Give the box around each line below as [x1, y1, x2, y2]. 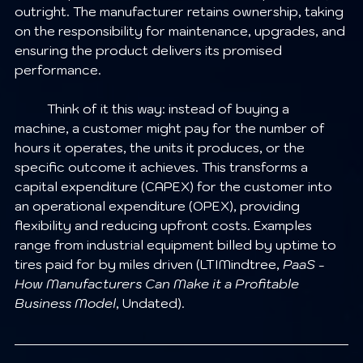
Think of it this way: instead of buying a [15, 100, 47, 117]
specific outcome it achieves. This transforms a [15, 158, 311, 175]
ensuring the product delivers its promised [15, 41, 285, 58]
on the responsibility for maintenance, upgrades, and [15, 22, 348, 39]
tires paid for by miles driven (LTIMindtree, [15, 255, 283, 272]
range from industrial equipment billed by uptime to [15, 236, 340, 253]
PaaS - [283, 255, 328, 272]
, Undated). [116, 294, 185, 311]
